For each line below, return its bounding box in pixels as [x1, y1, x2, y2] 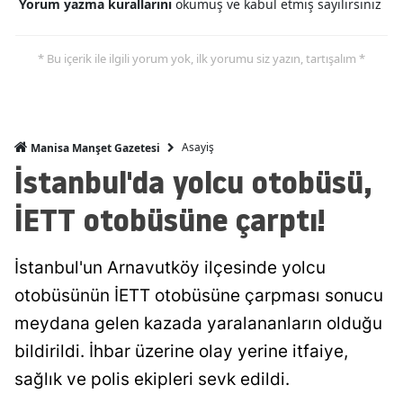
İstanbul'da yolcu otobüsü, [14, 159, 372, 204]
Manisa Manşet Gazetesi [28, 139, 160, 156]
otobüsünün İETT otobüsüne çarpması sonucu [14, 284, 383, 306]
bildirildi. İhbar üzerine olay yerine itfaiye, [14, 340, 348, 362]
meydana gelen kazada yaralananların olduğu [14, 312, 382, 334]
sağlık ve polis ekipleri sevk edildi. [14, 368, 290, 390]
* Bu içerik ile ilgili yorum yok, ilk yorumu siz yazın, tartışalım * [38, 49, 365, 67]
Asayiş [182, 139, 214, 156]
